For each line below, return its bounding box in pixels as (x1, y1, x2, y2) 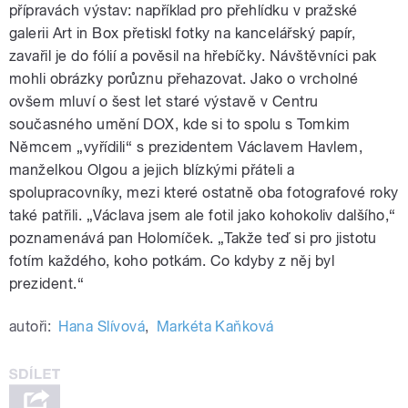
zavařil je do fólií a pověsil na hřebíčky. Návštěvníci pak (9, 46, 377, 65)
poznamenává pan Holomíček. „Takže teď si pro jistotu (9, 229, 377, 247)
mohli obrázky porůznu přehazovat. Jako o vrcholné (9, 69, 359, 87)
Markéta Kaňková (156, 317, 274, 335)
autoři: (9, 317, 52, 335)
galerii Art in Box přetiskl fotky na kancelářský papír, (9, 24, 356, 42)
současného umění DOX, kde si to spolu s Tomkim (9, 115, 351, 133)
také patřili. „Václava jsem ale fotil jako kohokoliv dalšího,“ (9, 206, 396, 224)
